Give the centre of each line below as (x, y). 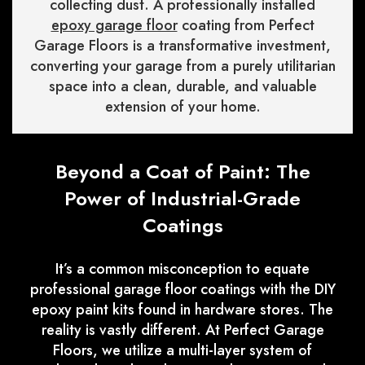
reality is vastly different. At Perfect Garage (182, 330)
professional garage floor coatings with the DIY (182, 290)
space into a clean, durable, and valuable (182, 87)
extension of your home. (182, 107)
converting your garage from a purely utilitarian (182, 66)
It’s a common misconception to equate (182, 269)
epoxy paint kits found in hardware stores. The (182, 310)
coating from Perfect (246, 26)
